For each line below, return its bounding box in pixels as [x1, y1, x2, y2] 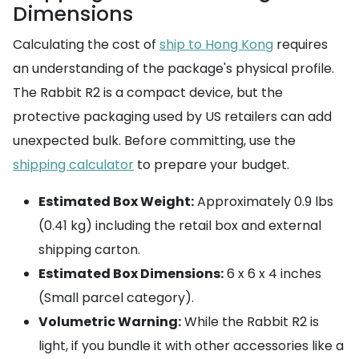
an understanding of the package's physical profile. [13, 58, 334, 78]
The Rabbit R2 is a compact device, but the [13, 83, 283, 102]
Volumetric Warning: [38, 312, 181, 331]
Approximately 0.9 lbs [194, 192, 333, 211]
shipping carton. [38, 240, 140, 259]
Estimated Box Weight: [38, 192, 194, 211]
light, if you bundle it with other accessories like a [38, 336, 344, 355]
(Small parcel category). [38, 288, 194, 307]
